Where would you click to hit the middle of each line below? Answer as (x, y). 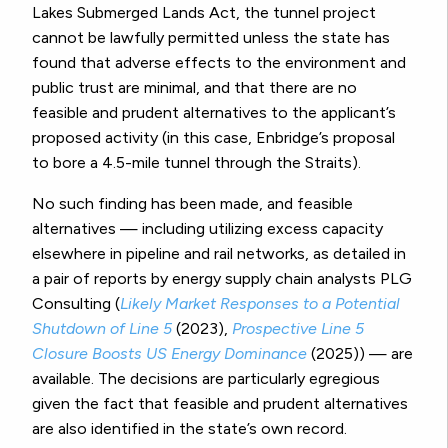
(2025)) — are (360, 354)
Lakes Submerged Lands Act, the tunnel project (204, 13)
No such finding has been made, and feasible (192, 204)
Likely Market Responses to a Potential (260, 304)
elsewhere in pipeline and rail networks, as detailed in (219, 254)
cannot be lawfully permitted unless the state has (211, 38)
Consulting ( (76, 304)
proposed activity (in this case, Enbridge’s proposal (213, 138)
